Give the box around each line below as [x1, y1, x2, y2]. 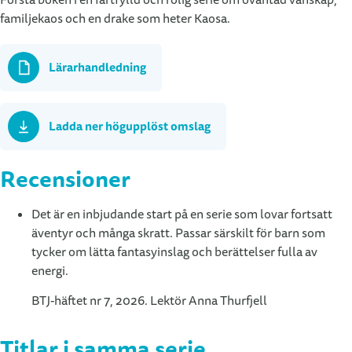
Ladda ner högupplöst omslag [49, 117, 211, 135]
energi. [31, 262, 68, 280]
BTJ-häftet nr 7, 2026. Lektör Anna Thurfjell [31, 291, 267, 310]
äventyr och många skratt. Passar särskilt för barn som [31, 224, 325, 242]
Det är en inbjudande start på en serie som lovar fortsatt [31, 205, 332, 223]
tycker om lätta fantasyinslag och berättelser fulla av [31, 243, 317, 261]
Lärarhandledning [49, 58, 146, 76]
